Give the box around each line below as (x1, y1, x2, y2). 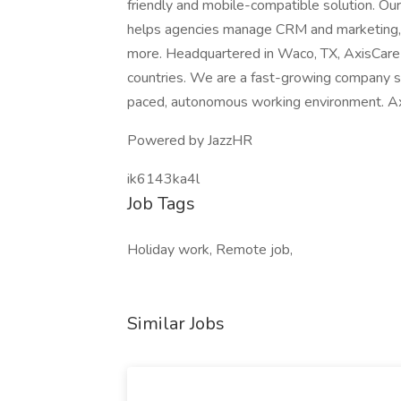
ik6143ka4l (127, 169, 200, 189)
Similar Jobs (127, 311, 225, 336)
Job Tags (127, 192, 195, 216)
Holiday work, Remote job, (127, 240, 293, 260)
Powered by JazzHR (127, 131, 252, 150)
